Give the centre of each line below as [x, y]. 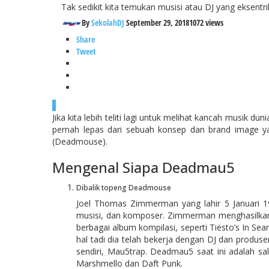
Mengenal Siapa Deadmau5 [144, 168]
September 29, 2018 [158, 23]
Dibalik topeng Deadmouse [124, 188]
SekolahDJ [108, 23]
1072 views [206, 23]
